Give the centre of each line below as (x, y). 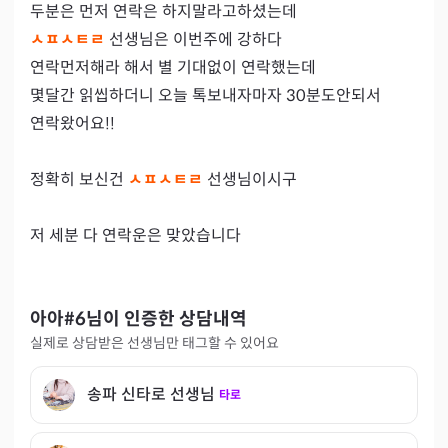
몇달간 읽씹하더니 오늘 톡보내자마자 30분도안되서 (205, 95)
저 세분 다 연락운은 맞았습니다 (135, 235)
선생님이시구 (252, 179)
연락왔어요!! (74, 123)
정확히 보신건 (79, 179)
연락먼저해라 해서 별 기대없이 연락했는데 (173, 67)
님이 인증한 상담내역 (166, 319)
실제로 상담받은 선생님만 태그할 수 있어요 (154, 343)
